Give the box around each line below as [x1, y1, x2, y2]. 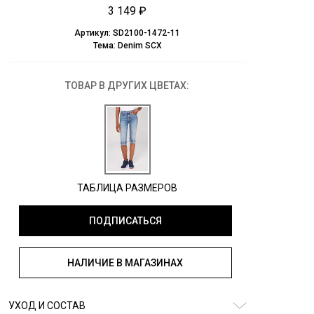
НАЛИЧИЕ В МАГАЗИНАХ [67, 257, 183, 269]
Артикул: [74, 28, 113, 39]
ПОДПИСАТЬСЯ [88, 215, 162, 227]
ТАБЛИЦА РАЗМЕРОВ [77, 182, 177, 194]
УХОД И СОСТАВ [8, 300, 86, 312]
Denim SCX [117, 41, 162, 51]
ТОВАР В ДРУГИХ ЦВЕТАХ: [65, 80, 189, 92]
